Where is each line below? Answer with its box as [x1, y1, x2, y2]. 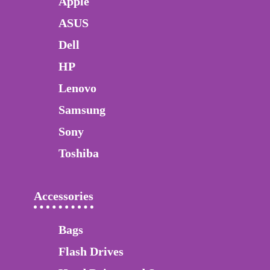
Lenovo [58, 81, 96, 95]
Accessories [34, 189, 93, 202]
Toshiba [58, 146, 99, 160]
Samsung [58, 103, 105, 116]
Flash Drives [58, 245, 124, 258]
